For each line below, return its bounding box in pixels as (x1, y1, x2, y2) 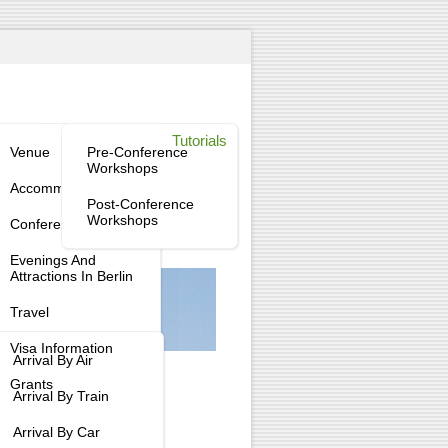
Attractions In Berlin (10, 268, 133, 284)
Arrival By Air (13, 352, 93, 368)
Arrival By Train (13, 388, 109, 404)
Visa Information (10, 340, 113, 356)
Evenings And (10, 252, 96, 268)
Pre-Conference (87, 144, 188, 160)
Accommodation (10, 180, 112, 196)
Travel (10, 304, 49, 320)
